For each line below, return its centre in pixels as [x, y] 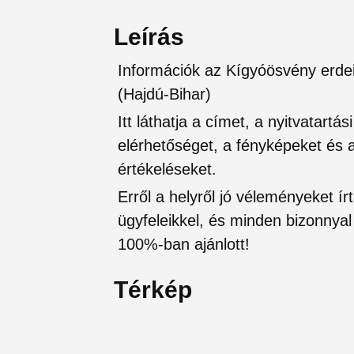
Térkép [153, 289]
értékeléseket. [167, 169]
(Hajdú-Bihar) [164, 94]
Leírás [149, 36]
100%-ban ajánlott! [184, 244]
